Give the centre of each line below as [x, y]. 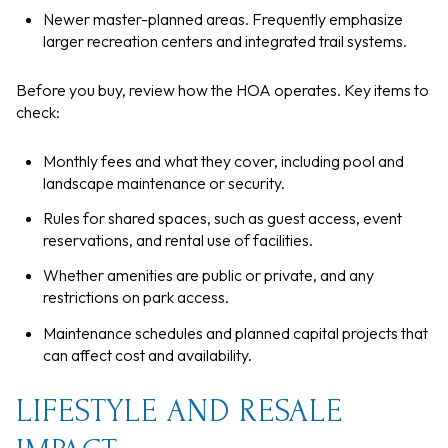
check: [38, 111]
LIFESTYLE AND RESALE [179, 412]
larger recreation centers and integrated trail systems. [224, 41]
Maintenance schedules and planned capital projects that [235, 332]
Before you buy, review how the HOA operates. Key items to [222, 89]
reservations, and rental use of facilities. [177, 239]
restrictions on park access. [135, 297]
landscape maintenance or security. [163, 182]
